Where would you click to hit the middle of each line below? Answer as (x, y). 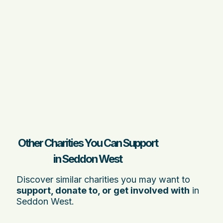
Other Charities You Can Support (88, 143)
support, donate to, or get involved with (103, 190)
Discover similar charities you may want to (103, 179)
